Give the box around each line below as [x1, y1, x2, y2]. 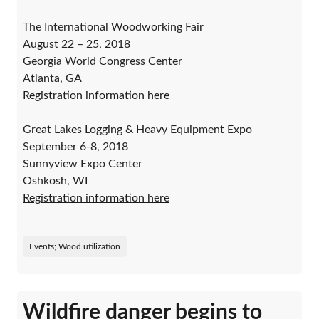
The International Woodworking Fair [23, 21, 204, 33]
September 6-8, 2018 [23, 141, 128, 153]
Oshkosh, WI [23, 175, 88, 187]
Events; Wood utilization [29, 242, 120, 251]
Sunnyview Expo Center [23, 158, 142, 170]
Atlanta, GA [23, 73, 82, 85]
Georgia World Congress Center [23, 56, 182, 68]
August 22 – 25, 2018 [23, 38, 130, 51]
